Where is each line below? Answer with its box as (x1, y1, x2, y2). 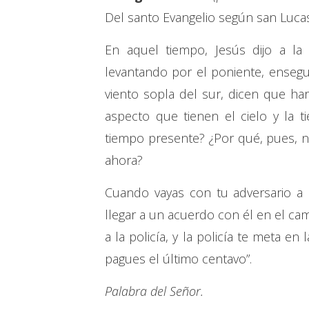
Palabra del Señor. (105, 283, 203, 300)
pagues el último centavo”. (105, 250, 252, 268)
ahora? (105, 152, 143, 169)
